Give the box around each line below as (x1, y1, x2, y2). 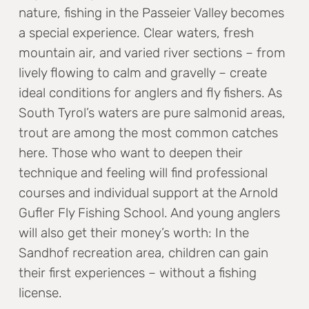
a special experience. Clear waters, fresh (19, 24, 255, 41)
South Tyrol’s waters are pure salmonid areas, (19, 104, 286, 121)
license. (19, 284, 63, 301)
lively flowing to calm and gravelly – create (19, 64, 268, 81)
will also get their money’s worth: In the (19, 224, 250, 241)
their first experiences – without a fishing (19, 264, 257, 281)
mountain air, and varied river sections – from (19, 44, 286, 61)
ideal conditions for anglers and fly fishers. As (19, 84, 283, 101)
